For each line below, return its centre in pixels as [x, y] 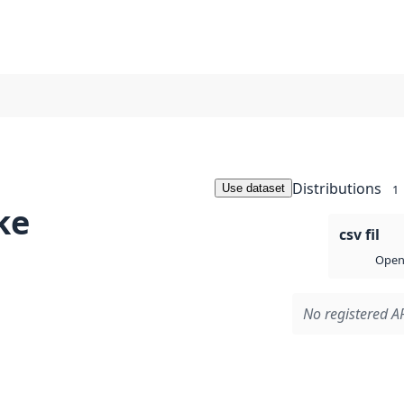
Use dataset [253, 188]
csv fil [359, 235]
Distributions [337, 188]
